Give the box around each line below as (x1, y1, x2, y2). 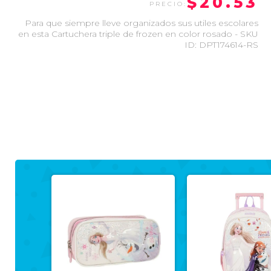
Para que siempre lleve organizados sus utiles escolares (25, 18, 259, 29)
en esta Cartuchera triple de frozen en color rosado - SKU (18, 28, 259, 40)
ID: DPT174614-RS (184, 39, 259, 51)
